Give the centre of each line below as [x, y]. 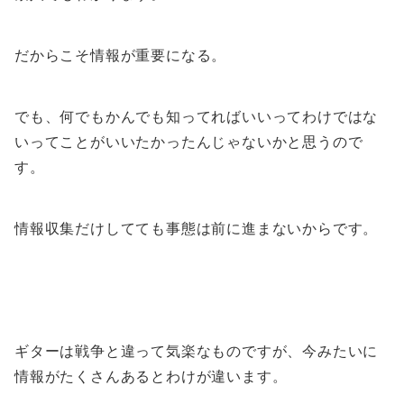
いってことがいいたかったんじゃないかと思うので [189, 142]
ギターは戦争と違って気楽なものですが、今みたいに [197, 351]
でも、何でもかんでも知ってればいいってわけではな [197, 116]
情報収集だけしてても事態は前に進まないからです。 [197, 228]
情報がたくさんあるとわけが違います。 [151, 376]
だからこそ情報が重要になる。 [121, 55]
